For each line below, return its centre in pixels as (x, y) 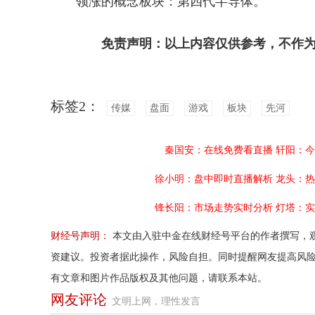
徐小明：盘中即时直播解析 (214, 179)
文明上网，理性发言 (156, 301)
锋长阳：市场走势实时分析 (214, 208)
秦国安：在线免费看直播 (219, 150)
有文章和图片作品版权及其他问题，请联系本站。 (159, 278)
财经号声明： (80, 236)
